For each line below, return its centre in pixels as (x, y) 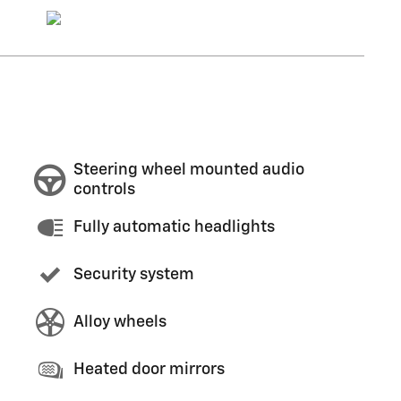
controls (104, 190)
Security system (134, 275)
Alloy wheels (120, 323)
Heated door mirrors (149, 370)
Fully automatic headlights (174, 228)
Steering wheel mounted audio (189, 171)
